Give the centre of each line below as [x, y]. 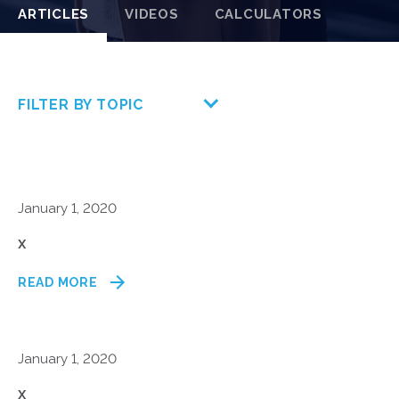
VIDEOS [152, 14]
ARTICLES [53, 14]
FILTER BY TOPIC [81, 105]
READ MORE [58, 282]
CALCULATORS [268, 14]
